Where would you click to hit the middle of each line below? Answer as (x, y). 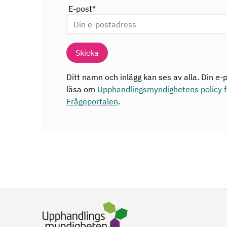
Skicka (87, 53)
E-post (80, 9)
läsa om (82, 89)
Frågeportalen (92, 101)
